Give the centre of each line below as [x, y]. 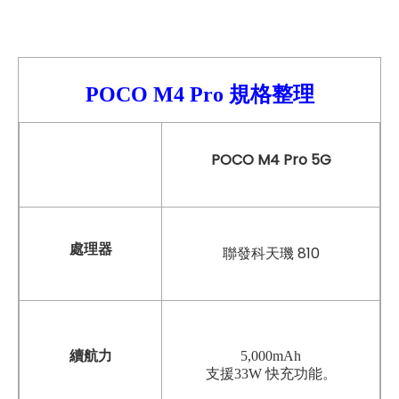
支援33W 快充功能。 [271, 373]
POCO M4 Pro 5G [271, 159]
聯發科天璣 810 [271, 253]
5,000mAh [271, 355]
